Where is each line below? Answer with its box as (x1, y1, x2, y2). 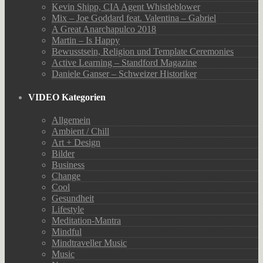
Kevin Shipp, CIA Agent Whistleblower (52, 1, 200, 12)
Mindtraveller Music (52, 238, 127, 248)
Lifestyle (52, 204, 84, 215)
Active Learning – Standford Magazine (52, 57, 197, 68)
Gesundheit (52, 193, 94, 204)
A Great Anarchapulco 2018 (52, 23, 156, 34)
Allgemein (52, 115, 90, 126)
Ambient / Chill (52, 126, 109, 137)
